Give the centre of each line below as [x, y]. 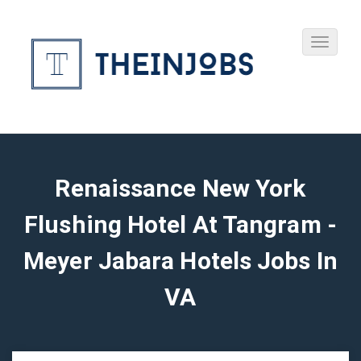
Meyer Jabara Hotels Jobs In [180, 261]
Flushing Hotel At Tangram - [180, 224]
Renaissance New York [180, 188]
